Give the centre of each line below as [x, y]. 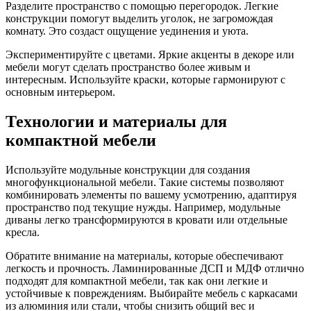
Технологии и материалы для [116, 121]
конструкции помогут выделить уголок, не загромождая [139, 19]
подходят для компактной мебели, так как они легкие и [137, 280]
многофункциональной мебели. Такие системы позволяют [145, 182]
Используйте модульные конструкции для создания [128, 169]
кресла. [23, 232]
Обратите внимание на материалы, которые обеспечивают [144, 255]
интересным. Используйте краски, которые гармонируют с [145, 80]
